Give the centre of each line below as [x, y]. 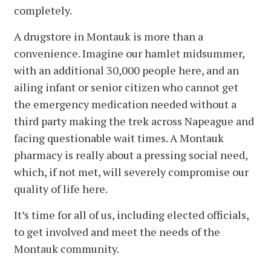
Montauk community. [67, 248]
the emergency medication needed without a [125, 104]
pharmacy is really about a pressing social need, [131, 155]
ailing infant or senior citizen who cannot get [126, 87]
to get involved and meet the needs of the [117, 231]
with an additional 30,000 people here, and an [126, 70]
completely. [43, 10]
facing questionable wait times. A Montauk [119, 138]
